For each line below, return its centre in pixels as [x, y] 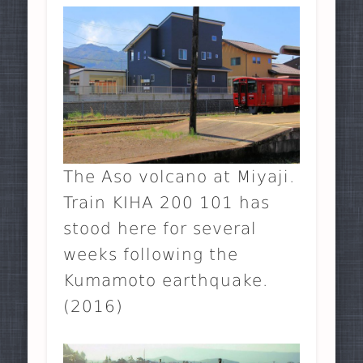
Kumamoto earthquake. [166, 280]
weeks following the [151, 254]
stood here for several [160, 228]
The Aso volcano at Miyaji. [179, 176]
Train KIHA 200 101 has [167, 202]
